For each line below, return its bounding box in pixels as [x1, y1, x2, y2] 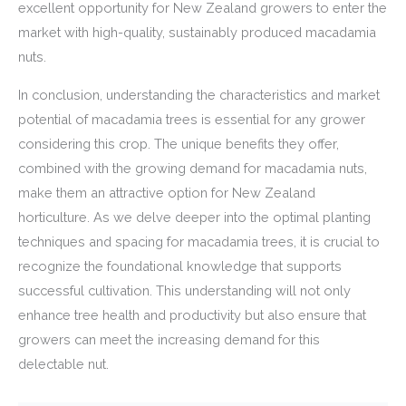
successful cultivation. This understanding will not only [18, 282, 351, 298]
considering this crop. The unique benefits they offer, [18, 135, 339, 151]
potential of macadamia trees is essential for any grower [18, 111, 365, 127]
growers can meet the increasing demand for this [18, 331, 320, 347]
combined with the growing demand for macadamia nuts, [18, 159, 367, 176]
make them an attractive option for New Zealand [18, 184, 315, 200]
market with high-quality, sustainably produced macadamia [18, 24, 376, 41]
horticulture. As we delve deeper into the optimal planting [18, 208, 371, 225]
